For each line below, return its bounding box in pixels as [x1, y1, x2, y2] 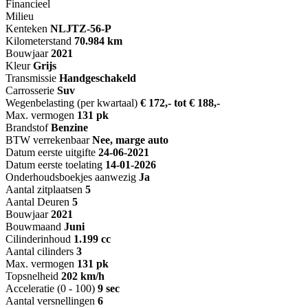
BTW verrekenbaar [5, 134, 89, 146]
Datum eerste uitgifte [5, 146, 96, 159]
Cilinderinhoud [5, 233, 71, 245]
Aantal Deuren [5, 196, 69, 208]
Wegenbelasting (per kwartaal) [5, 97, 137, 109]
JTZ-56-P [66, 23, 111, 35]
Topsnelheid [5, 270, 58, 283]
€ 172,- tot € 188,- [140, 97, 220, 109]
